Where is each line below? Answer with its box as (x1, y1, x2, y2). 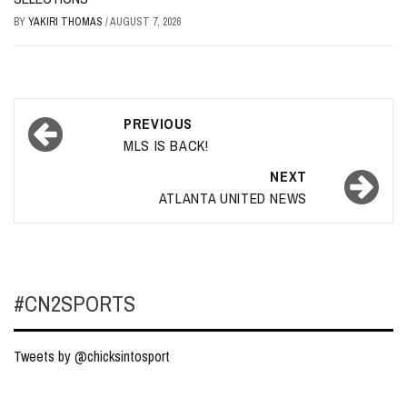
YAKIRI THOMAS (28, 15, 105, 30)
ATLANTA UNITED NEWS (158, 188, 307, 209)
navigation (23, 134, 130, 171)
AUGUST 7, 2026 (110, 15, 181, 30)
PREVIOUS (124, 114, 194, 134)
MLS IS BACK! (124, 135, 209, 156)
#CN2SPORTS (14, 289, 135, 319)
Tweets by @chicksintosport (14, 346, 170, 367)
